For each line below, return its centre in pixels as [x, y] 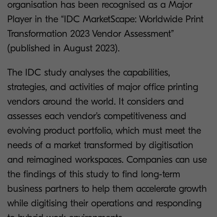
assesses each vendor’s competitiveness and [97, 116]
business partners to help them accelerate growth [107, 189]
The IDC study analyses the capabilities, [89, 72]
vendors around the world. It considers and [96, 101]
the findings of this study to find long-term [94, 174]
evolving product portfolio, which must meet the [104, 131]
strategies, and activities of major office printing [103, 87]
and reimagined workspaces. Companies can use [107, 160]
